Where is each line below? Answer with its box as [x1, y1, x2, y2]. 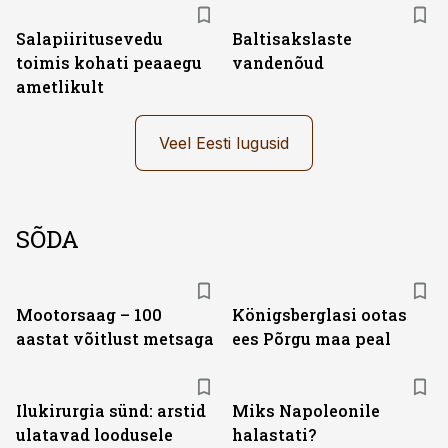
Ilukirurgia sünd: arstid [16, 400, 206, 421]
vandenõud [232, 52, 324, 73]
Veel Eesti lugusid [159, 133, 289, 153]
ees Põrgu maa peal [232, 328, 391, 349]
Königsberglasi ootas [232, 304, 407, 325]
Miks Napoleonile [232, 400, 380, 421]
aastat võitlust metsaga [16, 328, 214, 349]
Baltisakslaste [232, 28, 352, 49]
